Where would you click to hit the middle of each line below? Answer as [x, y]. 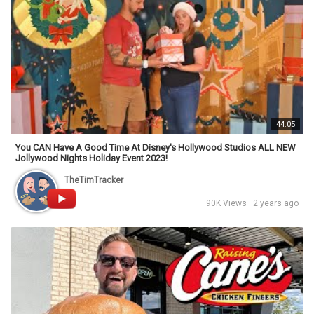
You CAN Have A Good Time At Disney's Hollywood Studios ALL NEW [156, 148]
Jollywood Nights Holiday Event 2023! [91, 158]
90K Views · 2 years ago [252, 204]
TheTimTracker [94, 180]
